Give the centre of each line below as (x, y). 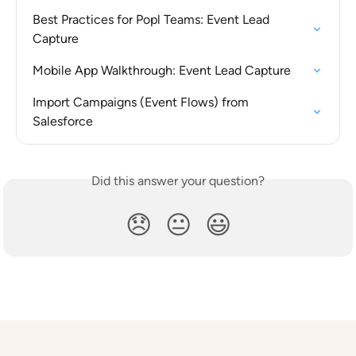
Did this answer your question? (178, 180)
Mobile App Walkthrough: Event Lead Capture (162, 70)
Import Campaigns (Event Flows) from (142, 102)
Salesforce (63, 121)
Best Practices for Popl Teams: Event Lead (153, 19)
